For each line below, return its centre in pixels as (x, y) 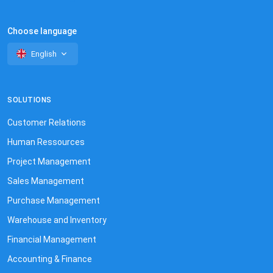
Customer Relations (47, 122)
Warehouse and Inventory (57, 220)
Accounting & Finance (50, 259)
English (44, 54)
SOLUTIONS (30, 100)
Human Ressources (46, 142)
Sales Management (46, 181)
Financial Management (52, 239)
